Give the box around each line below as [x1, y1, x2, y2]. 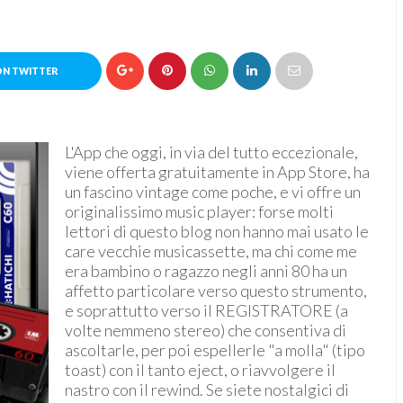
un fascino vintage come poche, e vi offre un [65, 182, 361, 201]
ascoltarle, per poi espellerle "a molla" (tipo [65, 340, 365, 360]
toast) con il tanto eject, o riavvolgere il [65, 360, 336, 380]
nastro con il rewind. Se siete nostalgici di [65, 380, 349, 399]
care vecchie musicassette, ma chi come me [65, 241, 357, 261]
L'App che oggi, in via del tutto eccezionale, [65, 142, 358, 162]
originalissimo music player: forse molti [65, 201, 334, 221]
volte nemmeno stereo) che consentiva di [65, 320, 346, 340]
